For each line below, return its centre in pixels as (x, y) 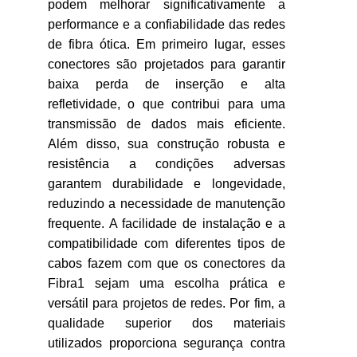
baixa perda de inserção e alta (167, 84)
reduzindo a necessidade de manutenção (167, 204)
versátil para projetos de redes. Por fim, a (167, 303)
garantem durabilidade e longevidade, (167, 184)
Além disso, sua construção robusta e (167, 144)
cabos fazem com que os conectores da (167, 263)
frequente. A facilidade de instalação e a (167, 224)
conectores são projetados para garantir (167, 64)
